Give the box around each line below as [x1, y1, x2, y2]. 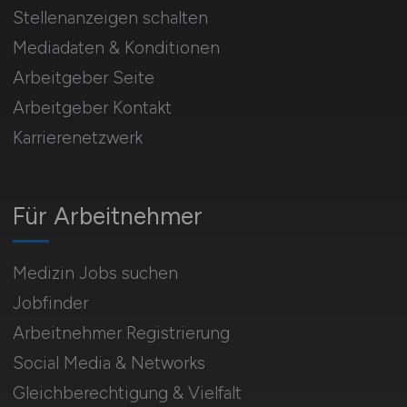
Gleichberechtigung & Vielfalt [12, 382, 242, 404]
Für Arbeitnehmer [12, 202, 203, 232]
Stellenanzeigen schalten [12, 7, 208, 29]
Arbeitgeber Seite [12, 67, 154, 89]
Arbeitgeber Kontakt [12, 97, 172, 119]
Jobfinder [12, 293, 88, 314]
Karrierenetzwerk [12, 127, 143, 149]
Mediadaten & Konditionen [12, 37, 220, 59]
